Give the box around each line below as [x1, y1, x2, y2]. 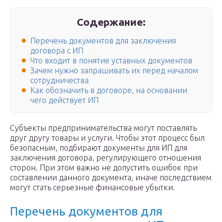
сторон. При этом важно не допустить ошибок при [10, 163, 198, 172]
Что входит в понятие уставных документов [30, 56, 192, 65]
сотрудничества [30, 76, 89, 85]
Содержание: [77, 16, 146, 28]
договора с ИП [30, 46, 83, 55]
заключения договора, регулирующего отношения [10, 153, 201, 163]
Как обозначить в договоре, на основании [30, 86, 187, 95]
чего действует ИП [30, 96, 99, 105]
